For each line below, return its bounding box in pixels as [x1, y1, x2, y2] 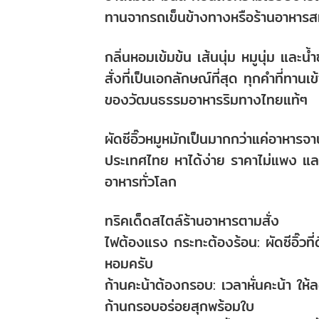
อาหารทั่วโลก [105, 170, 177, 192]
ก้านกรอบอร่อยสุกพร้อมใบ [105, 295, 254, 317]
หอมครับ [105, 252, 153, 274]
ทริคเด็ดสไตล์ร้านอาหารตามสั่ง [105, 209, 279, 231]
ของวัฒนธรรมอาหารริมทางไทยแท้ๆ [105, 88, 308, 110]
